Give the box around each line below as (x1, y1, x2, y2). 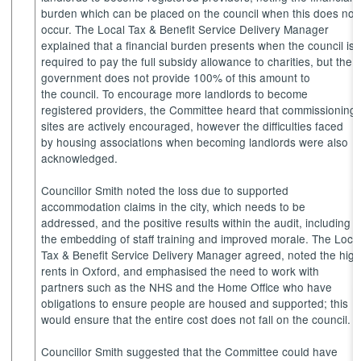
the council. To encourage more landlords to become (41, 85, 309, 102)
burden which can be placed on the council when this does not (41, 5, 359, 22)
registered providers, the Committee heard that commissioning (41, 102, 357, 118)
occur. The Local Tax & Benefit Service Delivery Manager (41, 21, 330, 38)
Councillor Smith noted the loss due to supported (41, 182, 289, 199)
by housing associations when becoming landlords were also (41, 134, 349, 151)
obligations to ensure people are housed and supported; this (41, 295, 349, 312)
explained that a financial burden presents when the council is (41, 37, 355, 54)
